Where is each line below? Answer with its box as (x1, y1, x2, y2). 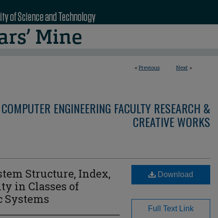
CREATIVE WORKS (133, 113, 210, 130)
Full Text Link (148, 204, 194, 213)
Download (156, 170, 193, 179)
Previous (139, 64, 160, 71)
